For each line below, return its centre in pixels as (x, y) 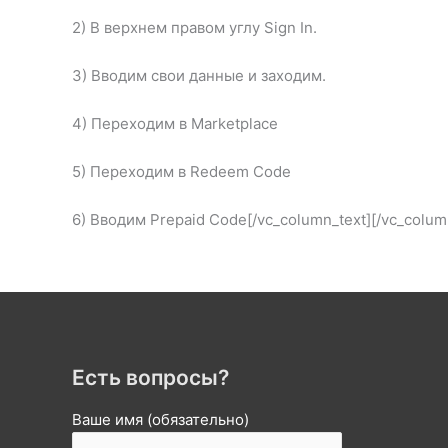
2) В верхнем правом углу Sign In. (194, 27)
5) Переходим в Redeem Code (181, 171)
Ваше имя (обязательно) (160, 419)
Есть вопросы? (150, 377)
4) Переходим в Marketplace (175, 123)
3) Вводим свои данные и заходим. (199, 75)
